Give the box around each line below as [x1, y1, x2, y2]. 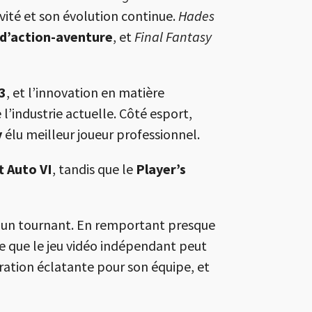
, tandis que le [52, 160, 136, 178]
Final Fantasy [134, 28, 212, 46]
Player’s [136, 160, 186, 178]
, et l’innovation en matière [6, 84, 164, 102]
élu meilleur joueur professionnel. [2, 125, 200, 143]
